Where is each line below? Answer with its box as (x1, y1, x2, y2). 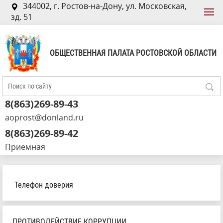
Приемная (5, 141, 45, 153)
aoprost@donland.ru (5, 112, 84, 123)
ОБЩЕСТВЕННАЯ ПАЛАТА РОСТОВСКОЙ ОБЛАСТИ (50, 48, 217, 58)
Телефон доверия (14, 180, 73, 190)
